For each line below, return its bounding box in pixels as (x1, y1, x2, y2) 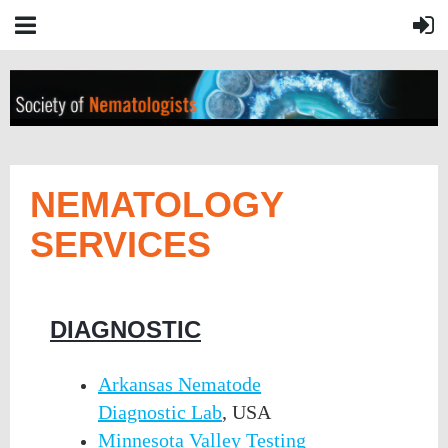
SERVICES (30, 224, 211, 265)
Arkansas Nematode (98, 372, 261, 395)
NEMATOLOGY (30, 184, 283, 225)
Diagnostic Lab (98, 400, 222, 423)
